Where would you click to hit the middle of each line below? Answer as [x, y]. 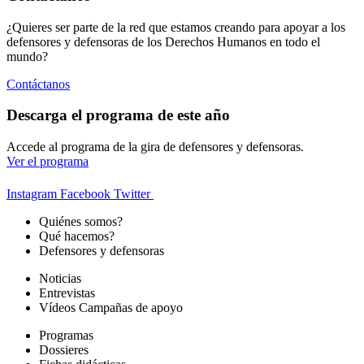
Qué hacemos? [77, 236]
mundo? [27, 56]
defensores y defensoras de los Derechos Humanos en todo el [163, 41]
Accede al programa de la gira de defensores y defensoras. [155, 147]
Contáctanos [38, 84]
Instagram [32, 194]
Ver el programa [48, 161]
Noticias [60, 278]
